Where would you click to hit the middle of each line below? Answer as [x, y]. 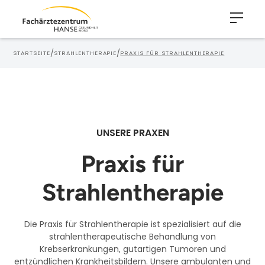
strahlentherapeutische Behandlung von [132, 237]
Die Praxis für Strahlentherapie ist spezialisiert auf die [132, 224]
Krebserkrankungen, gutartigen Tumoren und [132, 249]
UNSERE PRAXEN [132, 133]
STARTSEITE [32, 53]
